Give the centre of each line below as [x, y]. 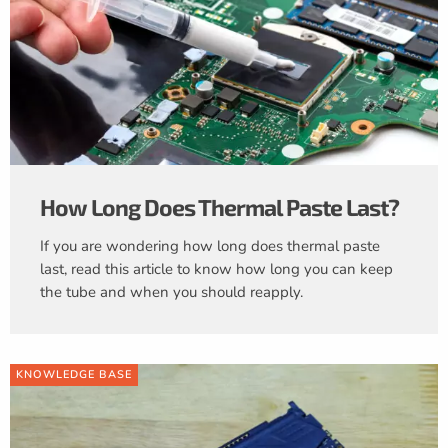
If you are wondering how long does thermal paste [210, 246]
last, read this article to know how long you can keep [216, 269]
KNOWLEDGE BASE [74, 375]
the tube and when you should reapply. [171, 292]
